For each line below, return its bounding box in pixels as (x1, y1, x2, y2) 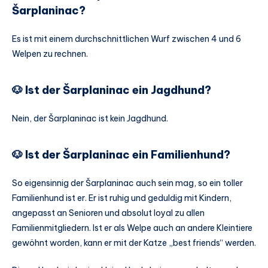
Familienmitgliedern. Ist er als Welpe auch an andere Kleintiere (12, 223, 252, 234)
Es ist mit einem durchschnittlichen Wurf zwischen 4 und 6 (12, 33, 241, 45)
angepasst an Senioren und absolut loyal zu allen (12, 208, 205, 219)
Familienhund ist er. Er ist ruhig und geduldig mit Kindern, (12, 193, 232, 204)
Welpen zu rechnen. (12, 48, 88, 60)
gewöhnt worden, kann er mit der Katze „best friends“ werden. (12, 237, 256, 249)
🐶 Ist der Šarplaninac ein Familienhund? (12, 147, 230, 162)
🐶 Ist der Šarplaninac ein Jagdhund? (12, 83, 211, 97)
